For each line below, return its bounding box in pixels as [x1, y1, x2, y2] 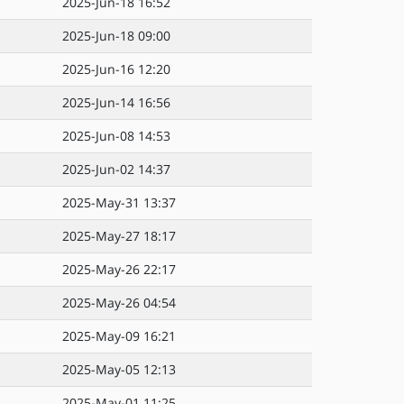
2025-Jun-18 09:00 [62, 27, 170, 44]
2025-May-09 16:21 [62, 327, 176, 344]
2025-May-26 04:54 [62, 294, 176, 311]
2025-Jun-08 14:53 [62, 127, 170, 144]
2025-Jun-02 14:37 [62, 161, 170, 178]
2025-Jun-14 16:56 [62, 94, 170, 111]
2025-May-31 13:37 [62, 194, 176, 211]
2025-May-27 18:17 [62, 227, 176, 244]
